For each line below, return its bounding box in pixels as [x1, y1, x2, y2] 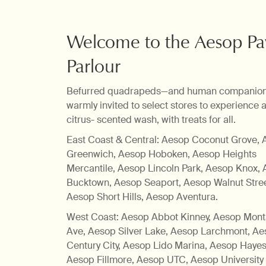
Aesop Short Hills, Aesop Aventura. [66, 191, 218, 203]
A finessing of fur [66, 11, 131, 21]
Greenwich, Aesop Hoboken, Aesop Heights [66, 148, 256, 160]
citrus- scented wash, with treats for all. [66, 113, 236, 126]
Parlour [66, 55, 121, 78]
